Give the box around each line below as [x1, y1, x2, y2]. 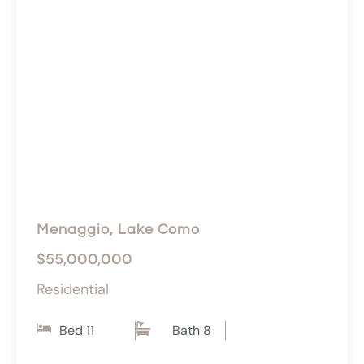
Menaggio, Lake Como [37, 222, 200, 238]
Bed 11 [59, 322, 94, 340]
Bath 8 [172, 322, 212, 340]
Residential [37, 279, 109, 300]
